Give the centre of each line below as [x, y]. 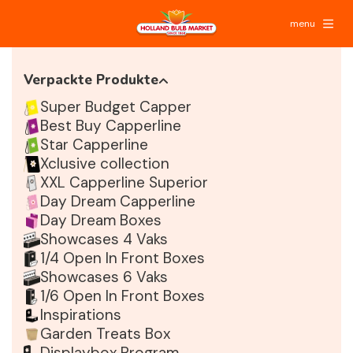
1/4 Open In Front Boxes [123, 258]
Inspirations [81, 315]
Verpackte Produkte [91, 80]
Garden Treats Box [105, 334]
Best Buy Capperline [111, 126]
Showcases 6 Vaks [104, 277]
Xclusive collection [105, 163]
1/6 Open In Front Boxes [123, 296]
